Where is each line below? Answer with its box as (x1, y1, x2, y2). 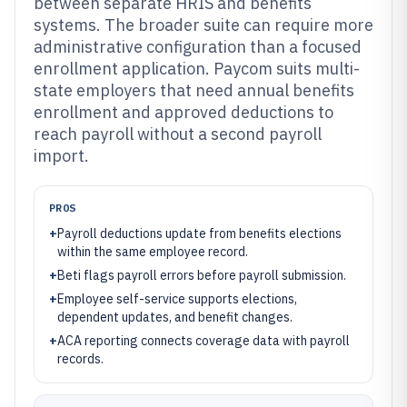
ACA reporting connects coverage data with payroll (57, 333, 350, 349)
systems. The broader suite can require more (34, 15, 373, 35)
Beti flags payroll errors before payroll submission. (57, 267, 346, 283)
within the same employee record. (57, 243, 248, 260)
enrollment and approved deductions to (34, 102, 333, 123)
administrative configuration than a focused (34, 36, 362, 57)
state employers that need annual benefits (34, 80, 354, 101)
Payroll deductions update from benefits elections (57, 225, 342, 242)
